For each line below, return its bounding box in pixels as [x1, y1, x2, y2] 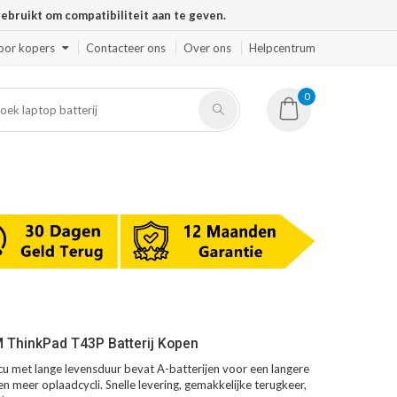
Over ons [183, 41, 231, 55]
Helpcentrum [249, 41, 315, 55]
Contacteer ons [86, 41, 166, 55]
